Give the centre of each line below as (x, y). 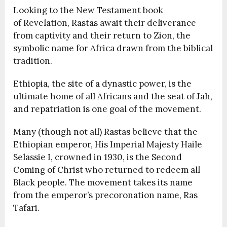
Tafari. (27, 208)
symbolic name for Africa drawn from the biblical (113, 48)
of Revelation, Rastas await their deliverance (105, 23)
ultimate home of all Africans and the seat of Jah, (113, 97)
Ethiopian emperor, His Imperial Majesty (97, 145)
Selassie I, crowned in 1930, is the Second (98, 157)
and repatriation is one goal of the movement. (107, 109)
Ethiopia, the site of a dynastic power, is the (103, 84)
